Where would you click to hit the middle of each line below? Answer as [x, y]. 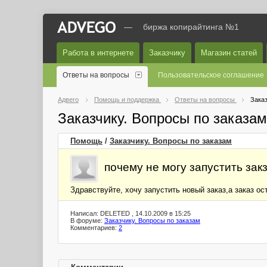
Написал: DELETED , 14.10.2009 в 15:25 [131, 213]
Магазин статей [229, 53]
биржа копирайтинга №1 [191, 27]
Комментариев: [94, 228]
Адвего [68, 100]
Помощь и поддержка [128, 100]
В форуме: [87, 221]
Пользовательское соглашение [211, 75]
